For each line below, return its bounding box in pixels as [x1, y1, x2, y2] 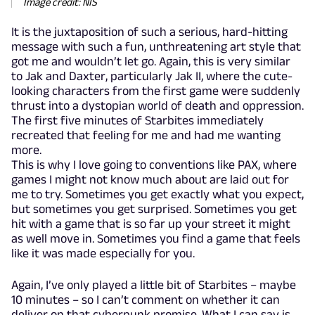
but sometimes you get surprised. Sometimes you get [11, 201, 297, 216]
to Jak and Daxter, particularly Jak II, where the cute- [11, 68, 292, 83]
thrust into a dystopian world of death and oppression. [11, 98, 304, 112]
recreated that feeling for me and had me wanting [11, 127, 281, 142]
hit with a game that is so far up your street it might [11, 216, 290, 231]
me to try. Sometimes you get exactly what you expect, [11, 186, 304, 201]
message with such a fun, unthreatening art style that [11, 39, 301, 53]
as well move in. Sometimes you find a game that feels [11, 231, 300, 245]
